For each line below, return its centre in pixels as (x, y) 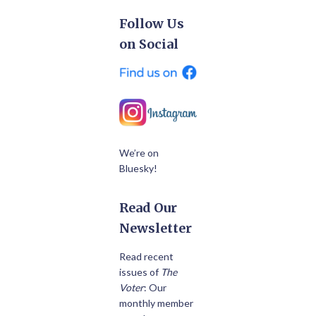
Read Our (148, 208)
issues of (140, 272)
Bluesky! (138, 168)
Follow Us (152, 24)
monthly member (156, 303)
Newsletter (156, 228)
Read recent (146, 256)
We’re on (139, 153)
